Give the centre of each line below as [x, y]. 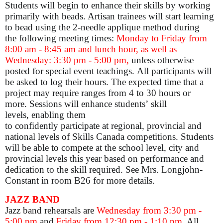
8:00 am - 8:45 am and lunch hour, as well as [91, 49]
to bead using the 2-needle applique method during [102, 27]
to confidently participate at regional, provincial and [103, 125]
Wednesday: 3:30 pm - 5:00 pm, [68, 60]
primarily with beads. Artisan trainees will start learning [110, 16]
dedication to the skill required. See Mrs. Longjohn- [104, 169]
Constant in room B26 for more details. [81, 180]
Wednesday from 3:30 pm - [149, 210]
